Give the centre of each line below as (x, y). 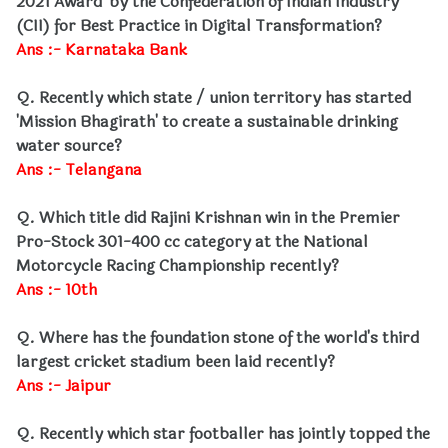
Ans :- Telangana (79, 169)
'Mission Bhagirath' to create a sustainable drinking (207, 121)
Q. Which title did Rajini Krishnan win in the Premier (208, 217)
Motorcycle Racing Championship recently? (177, 265)
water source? (69, 145)
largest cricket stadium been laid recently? (175, 361)
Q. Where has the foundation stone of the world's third (217, 337)
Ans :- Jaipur (63, 385)
